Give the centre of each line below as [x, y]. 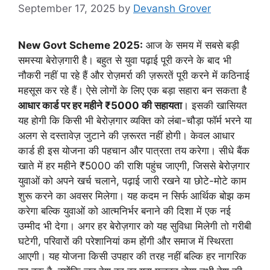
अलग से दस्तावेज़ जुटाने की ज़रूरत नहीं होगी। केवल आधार [126, 135]
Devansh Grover [172, 8]
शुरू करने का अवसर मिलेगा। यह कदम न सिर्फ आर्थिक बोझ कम [134, 196]
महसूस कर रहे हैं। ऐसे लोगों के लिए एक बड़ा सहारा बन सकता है [132, 90]
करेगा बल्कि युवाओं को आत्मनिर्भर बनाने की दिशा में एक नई [124, 211]
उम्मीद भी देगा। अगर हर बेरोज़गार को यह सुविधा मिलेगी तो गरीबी [135, 226]
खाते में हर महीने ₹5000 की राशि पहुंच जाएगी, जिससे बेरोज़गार [134, 165]
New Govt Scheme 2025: [80, 45]
